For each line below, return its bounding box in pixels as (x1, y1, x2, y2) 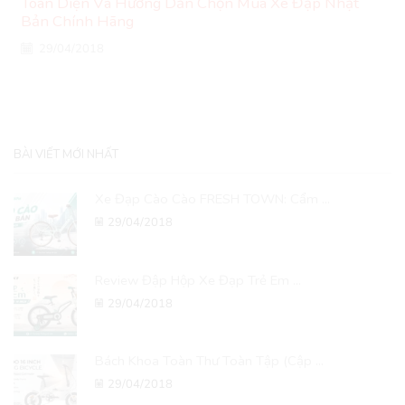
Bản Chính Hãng (21, 10, 134, 32)
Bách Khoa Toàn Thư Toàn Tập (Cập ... (95, 351, 324, 370)
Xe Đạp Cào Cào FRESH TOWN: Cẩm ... (95, 190, 330, 209)
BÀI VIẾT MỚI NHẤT (14, 146, 118, 164)
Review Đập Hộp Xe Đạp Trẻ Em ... (95, 270, 301, 289)
